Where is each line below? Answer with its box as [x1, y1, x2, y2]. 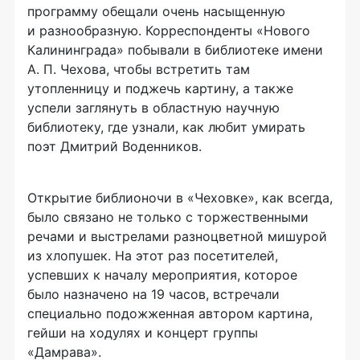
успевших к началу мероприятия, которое [27, 266, 297, 283]
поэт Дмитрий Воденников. [27, 137, 202, 154]
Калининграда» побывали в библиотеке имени [27, 41, 323, 58]
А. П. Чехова [27, 60, 106, 77]
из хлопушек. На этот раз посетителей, [27, 247, 278, 264]
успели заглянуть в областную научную [27, 99, 280, 116]
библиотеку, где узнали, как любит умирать [27, 118, 305, 135]
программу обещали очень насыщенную [27, 2, 285, 19]
